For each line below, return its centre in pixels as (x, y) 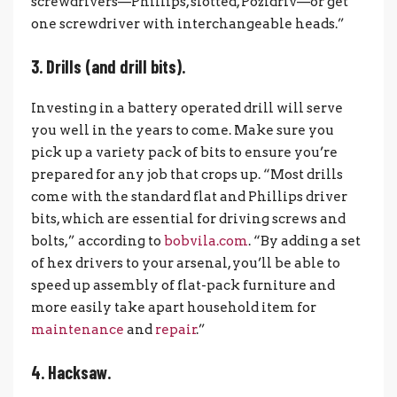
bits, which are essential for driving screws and (188, 218)
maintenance (78, 329)
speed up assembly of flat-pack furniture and (183, 285)
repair (176, 329)
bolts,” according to (97, 241)
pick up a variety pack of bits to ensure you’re (184, 152)
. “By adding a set (304, 241)
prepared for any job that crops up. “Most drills (187, 174)
